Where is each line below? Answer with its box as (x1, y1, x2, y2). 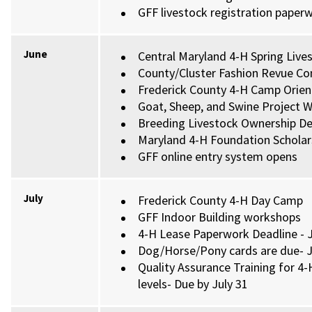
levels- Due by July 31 (138, 276, 249, 292)
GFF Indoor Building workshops (138, 209, 302, 225)
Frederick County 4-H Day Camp (138, 192, 304, 208)
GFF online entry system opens (138, 148, 298, 164)
